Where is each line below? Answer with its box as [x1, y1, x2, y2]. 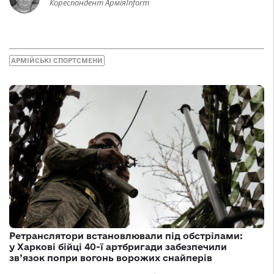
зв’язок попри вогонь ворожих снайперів [9, 253, 212, 264]
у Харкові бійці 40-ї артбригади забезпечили [9, 242, 227, 253]
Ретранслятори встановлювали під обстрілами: [9, 231, 243, 242]
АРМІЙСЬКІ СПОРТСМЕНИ [11, 56, 103, 64]
